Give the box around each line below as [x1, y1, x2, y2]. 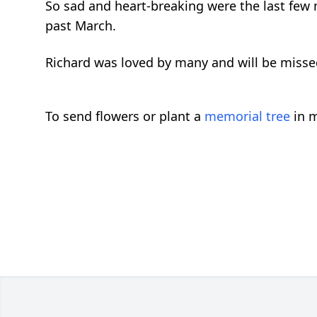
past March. [45, 17, 116, 35]
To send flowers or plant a [45, 108, 204, 125]
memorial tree [204, 108, 290, 125]
